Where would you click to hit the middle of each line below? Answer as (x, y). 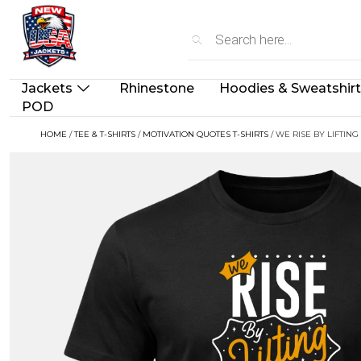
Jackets (47, 89)
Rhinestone (157, 89)
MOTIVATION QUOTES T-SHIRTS (205, 134)
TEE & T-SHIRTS (105, 134)
